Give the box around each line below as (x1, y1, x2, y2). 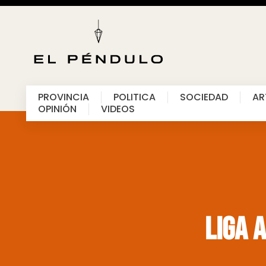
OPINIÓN (37, 102, 77, 116)
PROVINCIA (37, 90, 89, 104)
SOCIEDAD (179, 90, 228, 104)
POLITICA (113, 90, 156, 104)
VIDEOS (100, 102, 135, 116)
